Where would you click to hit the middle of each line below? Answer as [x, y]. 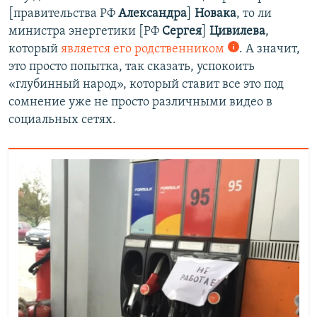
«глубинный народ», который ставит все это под [146, 85]
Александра [152, 14]
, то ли [254, 14]
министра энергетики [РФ [85, 32]
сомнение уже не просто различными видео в [140, 103]
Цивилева [237, 32]
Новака [215, 14]
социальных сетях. [62, 120]
